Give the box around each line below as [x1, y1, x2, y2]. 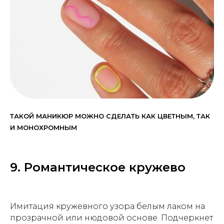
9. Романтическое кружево [10, 160, 185, 175]
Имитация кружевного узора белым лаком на [10, 201, 205, 211]
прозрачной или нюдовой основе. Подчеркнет [10, 213, 213, 223]
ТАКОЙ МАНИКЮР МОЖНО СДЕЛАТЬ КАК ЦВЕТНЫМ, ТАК [10, 112, 210, 120]
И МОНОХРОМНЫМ [10, 123, 77, 132]
